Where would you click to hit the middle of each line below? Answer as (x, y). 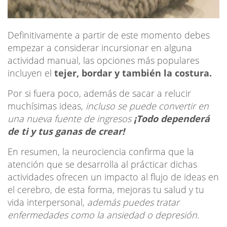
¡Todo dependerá (172, 118)
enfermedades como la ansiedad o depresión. (103, 215)
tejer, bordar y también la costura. (133, 73)
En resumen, (35, 151)
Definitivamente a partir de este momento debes (109, 35)
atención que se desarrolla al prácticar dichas (102, 164)
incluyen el (31, 73)
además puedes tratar (133, 202)
